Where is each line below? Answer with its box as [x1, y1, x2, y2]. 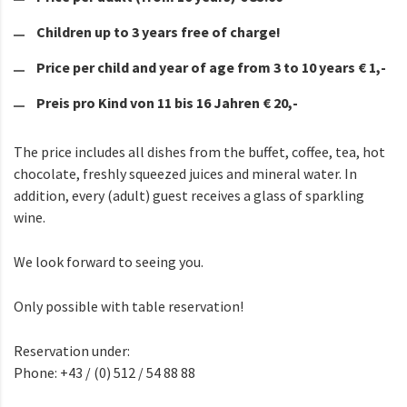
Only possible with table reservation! [14, 297, 243, 316]
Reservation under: [14, 342, 130, 361]
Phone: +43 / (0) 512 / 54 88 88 [14, 363, 195, 382]
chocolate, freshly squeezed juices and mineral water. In [14, 164, 357, 184]
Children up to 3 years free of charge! [36, 23, 281, 42]
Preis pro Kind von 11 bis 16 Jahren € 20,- [36, 94, 298, 113]
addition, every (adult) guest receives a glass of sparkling [14, 186, 364, 205]
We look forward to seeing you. [14, 253, 203, 272]
